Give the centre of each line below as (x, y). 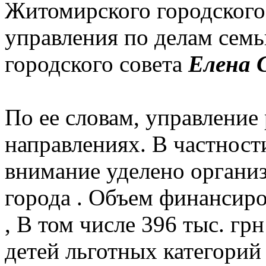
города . (47, 197)
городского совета (96, 64)
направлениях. (78, 144)
